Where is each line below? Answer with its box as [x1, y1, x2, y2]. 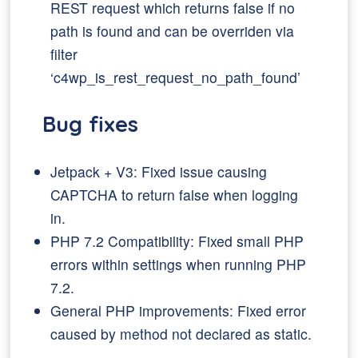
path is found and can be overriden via [50, 21, 295, 41]
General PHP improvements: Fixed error [50, 300, 307, 320]
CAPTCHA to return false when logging [50, 185, 299, 205]
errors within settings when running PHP [50, 254, 307, 274]
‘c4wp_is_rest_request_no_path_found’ [50, 67, 301, 87]
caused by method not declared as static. [50, 324, 312, 344]
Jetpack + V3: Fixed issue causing [50, 161, 268, 181]
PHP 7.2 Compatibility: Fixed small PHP [50, 231, 304, 251]
